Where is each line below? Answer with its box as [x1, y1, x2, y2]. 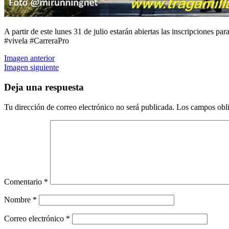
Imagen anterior [4, 54, 55, 63]
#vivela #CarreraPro [4, 36, 69, 45]
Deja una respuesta [4, 82, 84, 93]
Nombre [4, 195, 33, 204]
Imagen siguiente [4, 63, 59, 72]
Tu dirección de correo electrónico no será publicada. [4, 102, 174, 111]
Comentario [4, 177, 44, 186]
